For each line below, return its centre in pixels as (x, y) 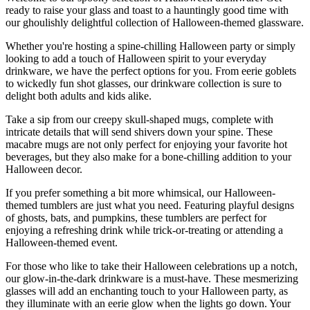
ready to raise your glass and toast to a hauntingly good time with (147, 10)
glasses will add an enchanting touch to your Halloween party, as (147, 291)
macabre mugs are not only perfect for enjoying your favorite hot (146, 144)
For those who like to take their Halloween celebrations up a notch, (152, 266)
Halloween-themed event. (62, 242)
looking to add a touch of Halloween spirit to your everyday (136, 58)
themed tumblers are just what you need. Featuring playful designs (150, 205)
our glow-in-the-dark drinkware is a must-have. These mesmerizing (152, 278)
